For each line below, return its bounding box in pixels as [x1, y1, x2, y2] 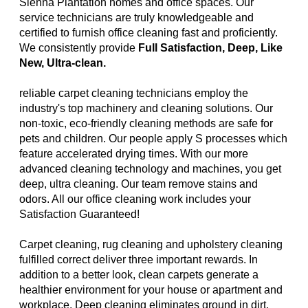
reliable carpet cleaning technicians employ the [19, 87, 248, 100]
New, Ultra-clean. [19, 57, 106, 69]
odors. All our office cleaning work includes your [19, 193, 251, 206]
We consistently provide [19, 42, 138, 54]
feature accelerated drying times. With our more [19, 148, 248, 160]
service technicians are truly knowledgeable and [19, 12, 254, 24]
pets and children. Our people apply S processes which [19, 133, 287, 145]
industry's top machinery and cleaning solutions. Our [19, 102, 273, 115]
